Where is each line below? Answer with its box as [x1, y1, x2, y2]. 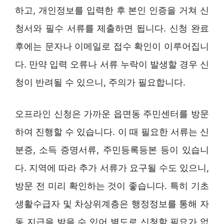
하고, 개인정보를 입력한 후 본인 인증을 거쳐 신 [15, 4, 209, 15]
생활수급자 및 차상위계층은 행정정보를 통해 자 [15, 198, 209, 209]
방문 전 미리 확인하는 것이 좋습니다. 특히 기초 [15, 180, 209, 191]
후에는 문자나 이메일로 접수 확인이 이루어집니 [15, 40, 209, 51]
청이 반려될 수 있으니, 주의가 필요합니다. [15, 76, 185, 87]
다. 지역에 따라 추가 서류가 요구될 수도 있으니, [15, 162, 209, 173]
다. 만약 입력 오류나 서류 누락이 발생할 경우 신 [15, 58, 209, 69]
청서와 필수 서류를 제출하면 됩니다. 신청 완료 [15, 22, 209, 33]
